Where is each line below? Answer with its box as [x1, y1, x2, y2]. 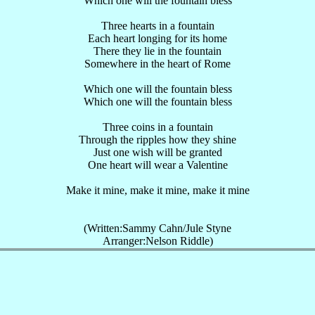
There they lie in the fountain [94, 45, 221, 57]
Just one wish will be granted [93, 146, 222, 158]
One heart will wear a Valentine [87, 159, 228, 171]
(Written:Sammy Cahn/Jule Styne [84, 222, 231, 234]
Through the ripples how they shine [79, 134, 236, 146]
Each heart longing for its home [88, 32, 227, 44]
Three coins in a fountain [102, 121, 213, 133]
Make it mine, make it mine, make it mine [65, 184, 250, 196]
